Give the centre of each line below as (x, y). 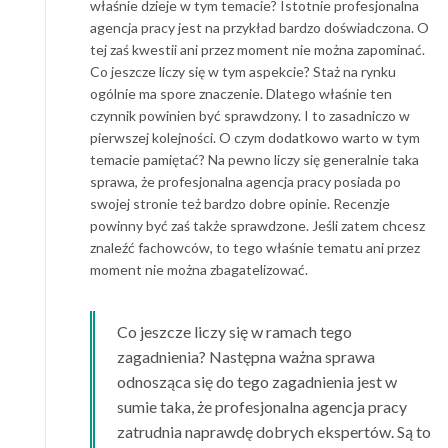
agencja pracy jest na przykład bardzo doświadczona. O (259, 27)
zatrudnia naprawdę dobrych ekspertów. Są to (274, 431)
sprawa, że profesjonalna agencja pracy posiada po (245, 181)
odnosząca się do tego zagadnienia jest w (257, 381)
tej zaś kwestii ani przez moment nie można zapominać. (257, 49)
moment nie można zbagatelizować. (199, 269)
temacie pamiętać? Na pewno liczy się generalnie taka (254, 159)
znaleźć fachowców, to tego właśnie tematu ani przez (255, 247)
